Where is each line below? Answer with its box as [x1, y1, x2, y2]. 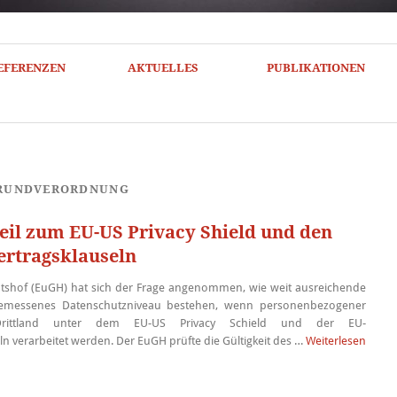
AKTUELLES [127, 61, 198, 74]
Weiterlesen [305, 334, 366, 347]
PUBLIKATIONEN [266, 61, 365, 74]
